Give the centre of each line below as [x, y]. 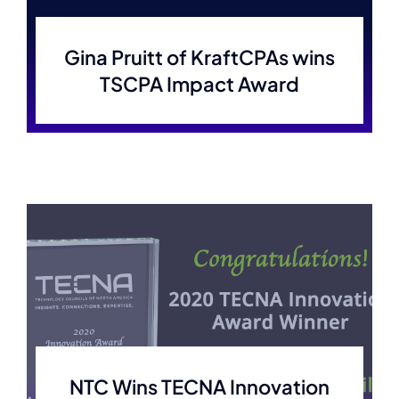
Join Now [49, 80]
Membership [59, 21]
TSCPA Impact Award [199, 84]
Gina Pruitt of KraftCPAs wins [199, 57]
